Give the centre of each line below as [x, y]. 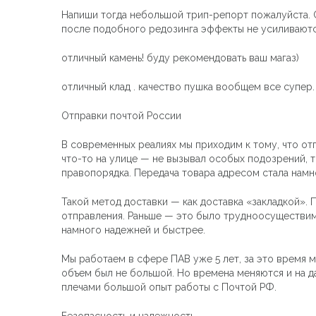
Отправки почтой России [121, 115]
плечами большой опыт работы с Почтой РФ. [169, 287]
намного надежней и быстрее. [133, 230]
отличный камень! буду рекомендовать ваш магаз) [180, 57]
